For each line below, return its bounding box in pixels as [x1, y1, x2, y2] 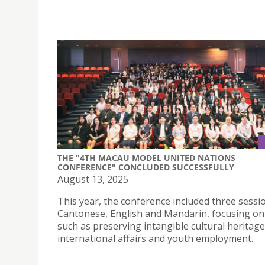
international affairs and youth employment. [57, 232, 253, 245]
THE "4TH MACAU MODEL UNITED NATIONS [57, 152, 235, 164]
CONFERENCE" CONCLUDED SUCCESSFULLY [57, 161, 234, 173]
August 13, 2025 [57, 173, 128, 186]
